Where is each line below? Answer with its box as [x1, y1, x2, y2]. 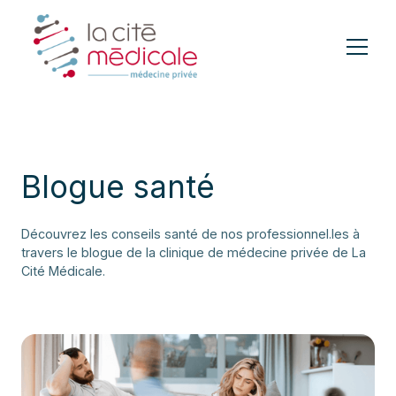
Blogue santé [21, 168, 215, 205]
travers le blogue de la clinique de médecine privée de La [21, 245, 366, 260]
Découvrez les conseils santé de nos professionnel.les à [21, 226, 360, 241]
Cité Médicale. [21, 263, 105, 278]
